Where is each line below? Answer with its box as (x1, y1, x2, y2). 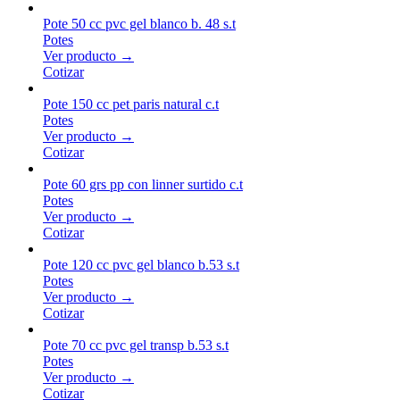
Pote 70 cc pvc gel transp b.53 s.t (43, 337, 229, 353)
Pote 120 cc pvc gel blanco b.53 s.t (43, 256, 239, 272)
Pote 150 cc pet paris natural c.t (43, 96, 219, 112)
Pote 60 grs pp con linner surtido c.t (43, 176, 243, 192)
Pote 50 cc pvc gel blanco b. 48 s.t (43, 15, 236, 31)
